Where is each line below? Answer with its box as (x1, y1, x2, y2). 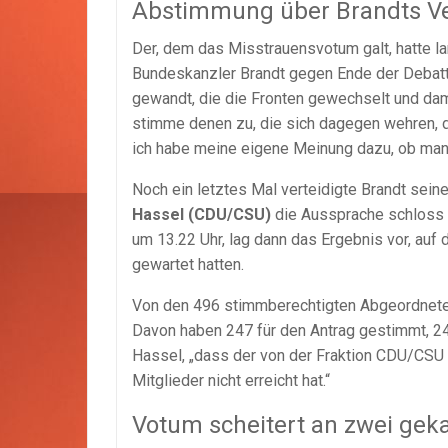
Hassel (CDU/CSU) (132, 204, 271, 224)
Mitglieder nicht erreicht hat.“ (132, 370, 330, 390)
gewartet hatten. (132, 254, 244, 274)
